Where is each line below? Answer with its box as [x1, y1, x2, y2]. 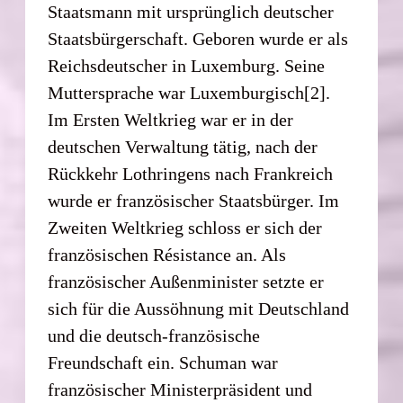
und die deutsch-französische [48, 325, 261, 345]
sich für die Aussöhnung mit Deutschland [48, 298, 350, 318]
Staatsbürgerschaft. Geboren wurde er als [48, 28, 349, 49]
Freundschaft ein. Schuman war [48, 352, 279, 372]
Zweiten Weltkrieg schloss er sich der [48, 217, 323, 237]
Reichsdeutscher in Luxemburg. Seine [48, 55, 326, 76]
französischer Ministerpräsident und [48, 379, 313, 399]
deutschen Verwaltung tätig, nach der [48, 136, 318, 157]
